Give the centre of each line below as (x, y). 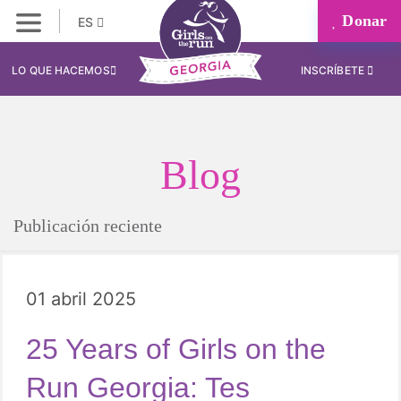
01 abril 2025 (81, 299)
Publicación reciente (88, 226)
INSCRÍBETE (333, 70)
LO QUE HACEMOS (61, 70)
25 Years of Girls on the (176, 349)
